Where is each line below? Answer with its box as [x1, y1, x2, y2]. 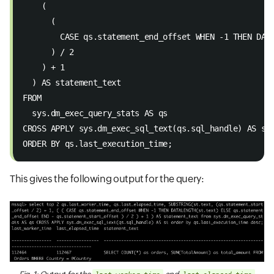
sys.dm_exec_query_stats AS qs [23, 108, 172, 118]
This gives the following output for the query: [10, 173, 204, 185]
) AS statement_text [23, 78, 126, 87]
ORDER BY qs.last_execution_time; [23, 139, 172, 149]
